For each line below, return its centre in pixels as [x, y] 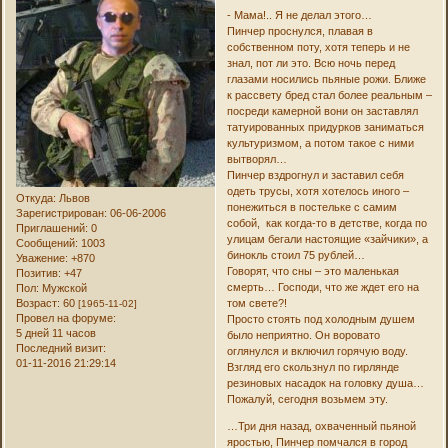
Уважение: [42, 258]
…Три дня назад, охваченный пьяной [321, 426]
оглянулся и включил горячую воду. [317, 351]
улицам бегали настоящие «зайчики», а [327, 239]
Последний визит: [61, 348]
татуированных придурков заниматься [325, 127]
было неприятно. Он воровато [303, 335]
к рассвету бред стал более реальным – [329, 95]
